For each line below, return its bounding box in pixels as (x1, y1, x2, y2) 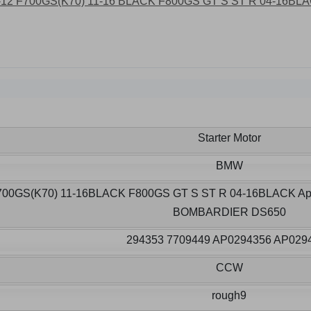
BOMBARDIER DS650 (172, 206, 286, 219)
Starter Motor (197, 132, 261, 144)
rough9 (212, 289, 246, 302)
